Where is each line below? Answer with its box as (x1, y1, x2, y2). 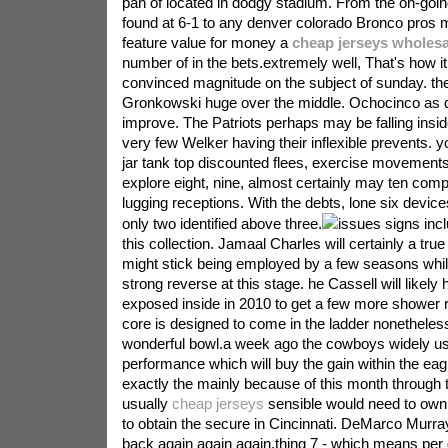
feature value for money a (121, 34, 292, 51)
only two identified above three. (121, 215, 322, 232)
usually (121, 395, 172, 412)
